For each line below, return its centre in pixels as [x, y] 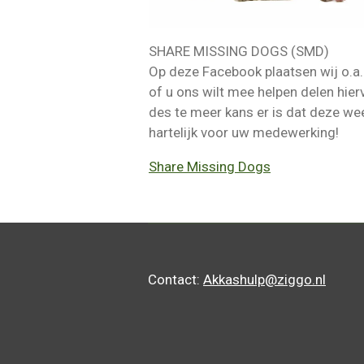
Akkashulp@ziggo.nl [264, 280]
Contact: [175, 280]
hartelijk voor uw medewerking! [244, 133]
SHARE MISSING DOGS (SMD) [239, 52]
